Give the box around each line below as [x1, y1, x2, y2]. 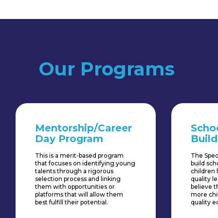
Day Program [35, 133, 103, 145]
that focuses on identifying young [35, 160, 135, 167]
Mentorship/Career [35, 122, 132, 134]
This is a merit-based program [35, 152, 124, 160]
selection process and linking [35, 175, 121, 183]
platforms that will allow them [35, 191, 123, 199]
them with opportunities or [35, 183, 115, 191]
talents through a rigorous [35, 167, 113, 175]
